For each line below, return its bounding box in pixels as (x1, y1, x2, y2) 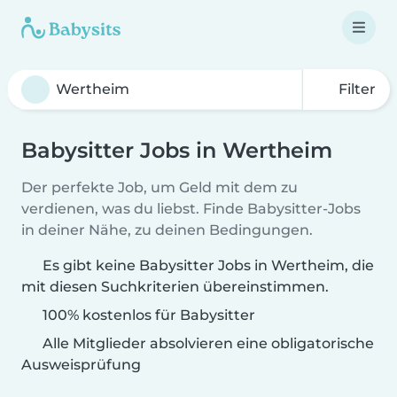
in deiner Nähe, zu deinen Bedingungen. (21, 222, 313, 238)
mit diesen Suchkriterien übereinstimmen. (21, 278, 329, 295)
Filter (335, 81, 376, 97)
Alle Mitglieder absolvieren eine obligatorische (39, 335, 374, 352)
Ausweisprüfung (21, 356, 141, 373)
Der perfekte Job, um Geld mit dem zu (21, 179, 298, 196)
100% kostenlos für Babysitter (39, 307, 255, 323)
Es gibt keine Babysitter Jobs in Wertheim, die (43, 257, 374, 274)
